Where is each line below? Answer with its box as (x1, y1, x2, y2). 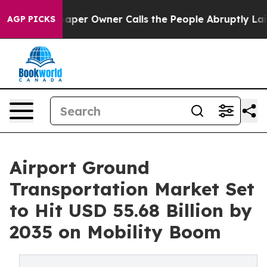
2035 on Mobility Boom (10, 221, 221, 243)
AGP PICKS (7, 14, 55, 24)
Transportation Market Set (10, 178, 254, 200)
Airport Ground (10, 156, 150, 179)
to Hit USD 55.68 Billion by (10, 199, 252, 222)
